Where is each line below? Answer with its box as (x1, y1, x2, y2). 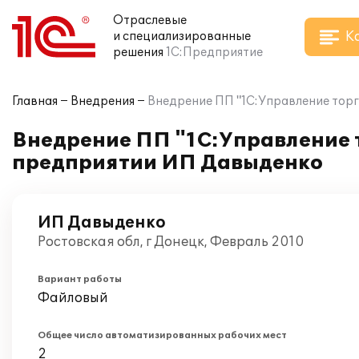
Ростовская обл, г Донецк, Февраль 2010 (38, 234, 304, 250)
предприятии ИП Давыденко (12, 151, 323, 175)
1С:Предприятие (166, 46, 263, 59)
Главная (12, 95, 58, 108)
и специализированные (113, 30, 251, 43)
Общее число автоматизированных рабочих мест (38, 330, 287, 341)
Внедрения (71, 95, 135, 108)
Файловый (38, 290, 108, 306)
